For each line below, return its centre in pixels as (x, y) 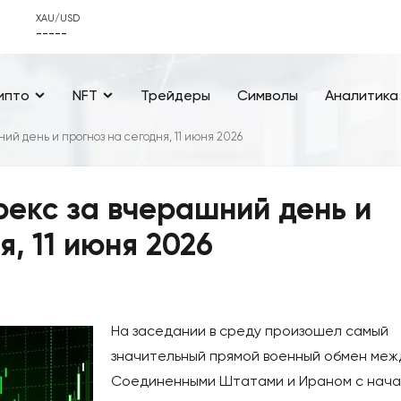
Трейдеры (175, 95)
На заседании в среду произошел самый (250, 331)
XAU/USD (58, 18)
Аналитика (362, 95)
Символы (268, 95)
